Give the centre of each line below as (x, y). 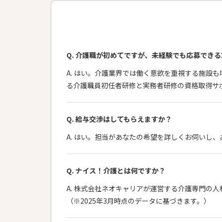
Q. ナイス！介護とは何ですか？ (116, 171)
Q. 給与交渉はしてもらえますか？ (119, 119)
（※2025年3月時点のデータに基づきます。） (139, 201)
